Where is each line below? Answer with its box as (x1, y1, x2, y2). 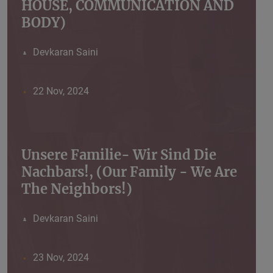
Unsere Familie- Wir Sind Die (21, 146, 216, 164)
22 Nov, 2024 (32, 85, 89, 97)
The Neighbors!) (21, 180, 132, 198)
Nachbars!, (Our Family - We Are (21, 163, 237, 181)
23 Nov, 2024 (32, 252, 89, 264)
